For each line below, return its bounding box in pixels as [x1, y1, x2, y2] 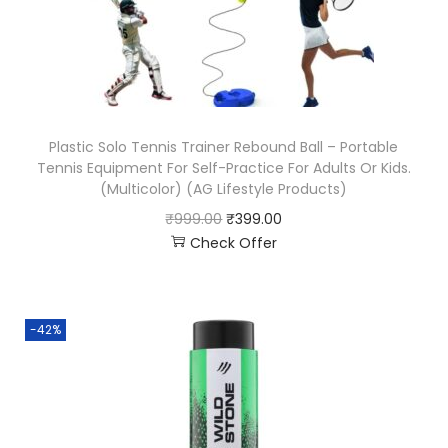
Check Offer [189, 232, 277, 253]
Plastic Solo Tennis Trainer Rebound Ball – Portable [49, 136, 399, 157]
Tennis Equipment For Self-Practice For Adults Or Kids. [36, 157, 411, 178]
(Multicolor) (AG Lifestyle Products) [100, 178, 348, 199]
